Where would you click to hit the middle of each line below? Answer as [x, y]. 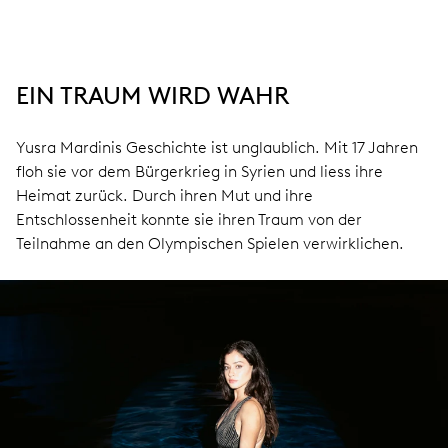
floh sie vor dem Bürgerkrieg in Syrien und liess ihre [199, 171]
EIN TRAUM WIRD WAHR [152, 95]
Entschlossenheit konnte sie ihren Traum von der [189, 219]
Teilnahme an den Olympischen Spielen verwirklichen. [210, 243]
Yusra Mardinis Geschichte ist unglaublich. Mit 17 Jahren [217, 147]
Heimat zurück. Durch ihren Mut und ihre [164, 195]
